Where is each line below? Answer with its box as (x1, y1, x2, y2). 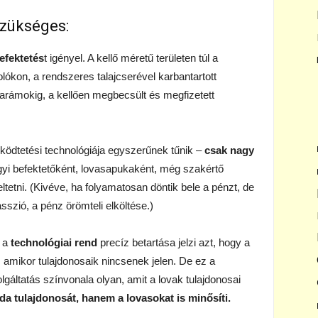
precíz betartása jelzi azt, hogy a (97, 236, 250, 248)
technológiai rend (11, 236, 97, 248)
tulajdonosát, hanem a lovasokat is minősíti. (14, 292, 231, 304)
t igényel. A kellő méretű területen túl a (44, 52, 218, 64)
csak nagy (204, 144, 254, 156)
